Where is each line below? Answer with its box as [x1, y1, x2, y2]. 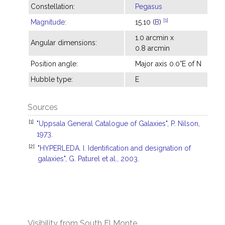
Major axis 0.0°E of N [135, 60, 201, 68]
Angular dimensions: [31, 39, 97, 47]
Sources [28, 102, 58, 112]
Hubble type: [31, 75, 73, 83]
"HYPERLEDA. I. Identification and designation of [38, 144, 191, 152]
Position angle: [31, 60, 78, 68]
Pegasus [135, 3, 162, 11]
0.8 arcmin [135, 44, 170, 52]
